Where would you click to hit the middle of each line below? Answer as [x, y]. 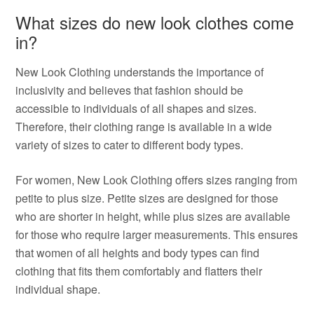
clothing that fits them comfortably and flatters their [139, 271]
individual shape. [58, 289]
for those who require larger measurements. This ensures [157, 234]
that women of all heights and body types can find [138, 253]
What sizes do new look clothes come [155, 22]
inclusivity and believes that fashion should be [130, 90]
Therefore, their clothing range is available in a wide [144, 127]
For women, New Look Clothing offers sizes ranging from [157, 180]
